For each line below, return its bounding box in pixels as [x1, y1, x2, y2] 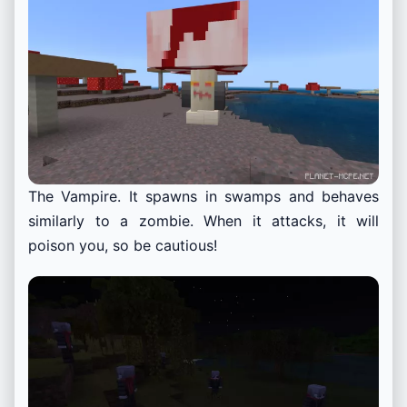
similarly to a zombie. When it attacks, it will [28, 211, 379, 230]
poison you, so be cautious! [28, 235, 217, 254]
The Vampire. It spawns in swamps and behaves [28, 186, 379, 205]
